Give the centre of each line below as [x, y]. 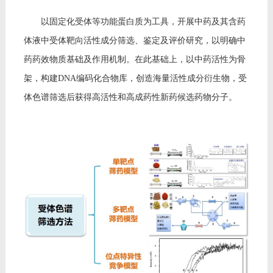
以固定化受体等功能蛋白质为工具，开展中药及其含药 [134, 22]
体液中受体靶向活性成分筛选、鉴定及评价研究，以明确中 [134, 41]
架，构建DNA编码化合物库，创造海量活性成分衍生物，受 [135, 78]
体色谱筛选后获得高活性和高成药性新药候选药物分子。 [130, 97]
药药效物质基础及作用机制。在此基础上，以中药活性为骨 [134, 59]
